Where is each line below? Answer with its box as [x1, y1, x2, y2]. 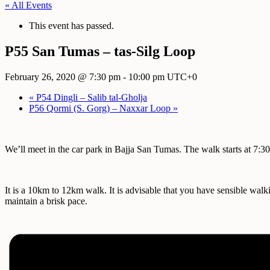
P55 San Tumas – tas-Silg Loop [5, 43, 195, 59]
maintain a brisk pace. [5, 195, 87, 206]
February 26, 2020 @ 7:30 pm [5, 71, 121, 82]
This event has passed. [29, 20, 114, 31]
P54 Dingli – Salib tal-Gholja [34, 92, 147, 102]
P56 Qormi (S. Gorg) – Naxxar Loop [29, 102, 173, 113]
